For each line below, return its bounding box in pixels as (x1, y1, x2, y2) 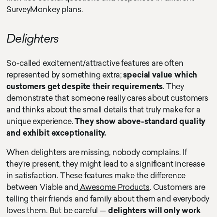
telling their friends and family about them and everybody (6, 194, 210, 203)
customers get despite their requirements (6, 82, 163, 91)
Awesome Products (78, 183, 150, 192)
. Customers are (149, 183, 205, 192)
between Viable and (6, 183, 78, 192)
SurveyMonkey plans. (6, 5, 83, 14)
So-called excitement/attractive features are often (6, 59, 184, 68)
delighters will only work (108, 206, 201, 215)
